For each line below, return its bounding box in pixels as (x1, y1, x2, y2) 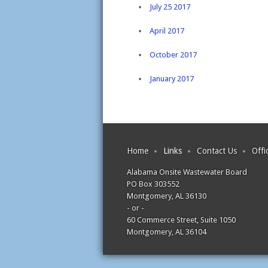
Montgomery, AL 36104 (127, 227, 206, 236)
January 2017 (150, 74, 194, 83)
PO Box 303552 (127, 179, 179, 188)
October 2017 (150, 50, 197, 59)
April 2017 (150, 26, 184, 35)
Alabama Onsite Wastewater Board (127, 167, 247, 176)
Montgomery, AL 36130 (127, 191, 206, 200)
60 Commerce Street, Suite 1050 (127, 215, 236, 224)
